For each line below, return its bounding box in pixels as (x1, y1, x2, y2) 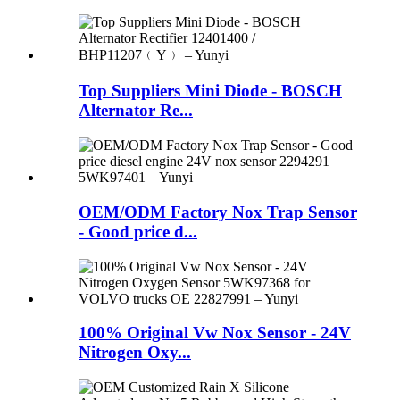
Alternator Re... (79, 101, 193, 121)
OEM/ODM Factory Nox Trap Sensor (79, 202, 357, 221)
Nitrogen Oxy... (79, 343, 191, 362)
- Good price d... (79, 221, 197, 241)
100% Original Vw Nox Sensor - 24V (79, 323, 351, 343)
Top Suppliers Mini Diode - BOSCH (79, 81, 342, 101)
